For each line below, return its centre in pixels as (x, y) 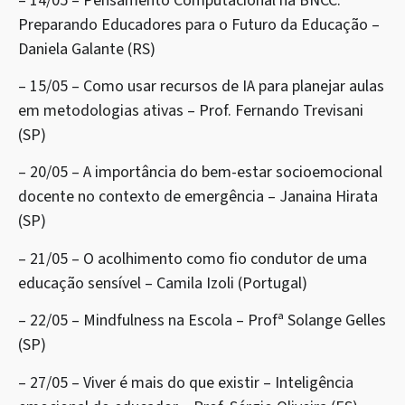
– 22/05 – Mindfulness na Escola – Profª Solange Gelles (202, 321)
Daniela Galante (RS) (87, 49)
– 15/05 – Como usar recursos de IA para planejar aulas (201, 86)
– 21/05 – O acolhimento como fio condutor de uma (193, 259)
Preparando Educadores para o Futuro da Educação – (199, 24)
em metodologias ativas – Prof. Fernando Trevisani (191, 110)
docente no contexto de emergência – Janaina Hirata (198, 197)
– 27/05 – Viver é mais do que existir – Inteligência (186, 382)
